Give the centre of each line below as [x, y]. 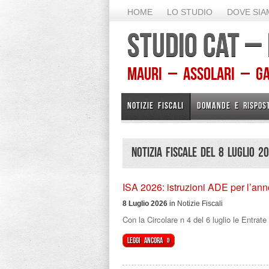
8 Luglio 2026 [145, 204]
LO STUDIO [190, 12]
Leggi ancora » [149, 240]
